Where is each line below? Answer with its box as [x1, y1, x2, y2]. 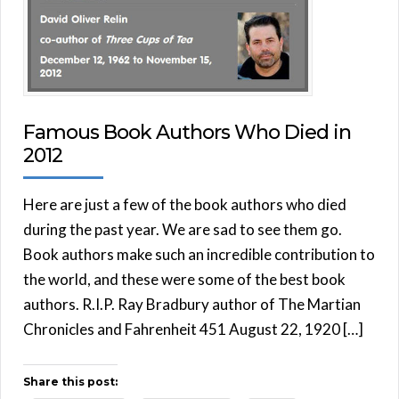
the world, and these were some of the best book [23, 269, 346, 289]
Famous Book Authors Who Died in [23, 119, 351, 144]
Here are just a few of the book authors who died [23, 194, 346, 214]
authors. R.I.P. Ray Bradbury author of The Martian [23, 294, 361, 313]
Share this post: [23, 374, 118, 388]
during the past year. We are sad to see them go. [23, 219, 342, 239]
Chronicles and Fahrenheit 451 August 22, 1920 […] [23, 319, 363, 338]
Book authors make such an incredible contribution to [23, 244, 375, 264]
